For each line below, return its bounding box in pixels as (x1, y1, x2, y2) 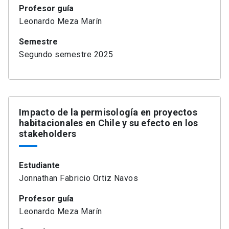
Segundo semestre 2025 (19, 50, 113, 60)
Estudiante (19, 161, 60, 171)
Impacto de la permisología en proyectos (19, 107, 197, 118)
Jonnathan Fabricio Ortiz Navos (19, 173, 138, 184)
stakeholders (19, 128, 76, 140)
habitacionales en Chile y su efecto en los (19, 118, 198, 129)
